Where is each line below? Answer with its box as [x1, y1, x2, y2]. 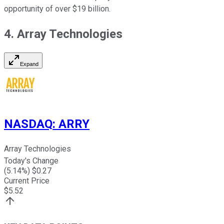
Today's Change [4, 156, 58, 166]
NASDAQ [4, 117, 52, 131]
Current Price [4, 176, 49, 186]
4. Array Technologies [4, 26, 122, 41]
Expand [20, 61, 38, 67]
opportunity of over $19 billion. [4, 3, 110, 13]
